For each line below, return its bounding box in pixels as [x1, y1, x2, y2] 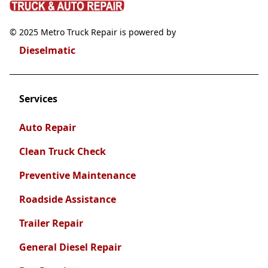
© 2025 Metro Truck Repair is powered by [10, 26, 176, 38]
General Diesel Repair [19, 240, 121, 254]
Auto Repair [19, 120, 76, 134]
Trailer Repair [19, 216, 83, 230]
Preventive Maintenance [19, 168, 136, 182]
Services [19, 92, 57, 105]
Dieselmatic [19, 43, 75, 57]
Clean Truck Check [19, 144, 106, 158]
